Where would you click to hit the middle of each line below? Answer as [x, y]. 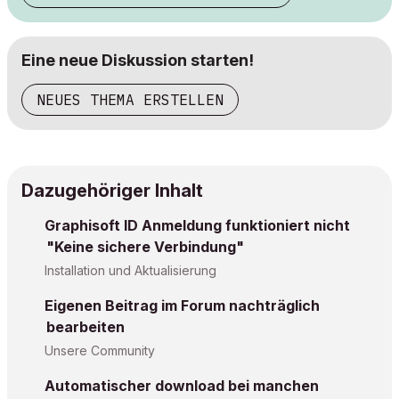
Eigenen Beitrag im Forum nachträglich [182, 305]
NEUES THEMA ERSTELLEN [130, 100]
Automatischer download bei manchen [182, 386]
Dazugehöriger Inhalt [112, 191]
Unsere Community [100, 350]
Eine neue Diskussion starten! [138, 60]
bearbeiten [85, 327]
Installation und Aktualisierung [130, 270]
